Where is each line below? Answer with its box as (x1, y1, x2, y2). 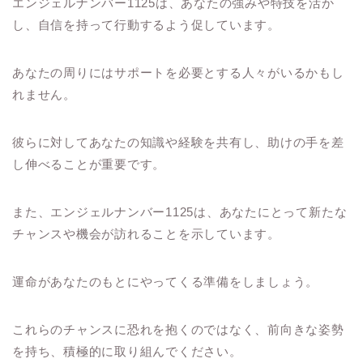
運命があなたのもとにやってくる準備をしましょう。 (12, 274, 319, 288)
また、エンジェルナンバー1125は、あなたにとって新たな (12, 204, 348, 219)
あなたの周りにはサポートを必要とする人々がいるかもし (12, 65, 344, 79)
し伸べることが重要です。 (12, 156, 166, 171)
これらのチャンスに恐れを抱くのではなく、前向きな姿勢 (12, 322, 344, 336)
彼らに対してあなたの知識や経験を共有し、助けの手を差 (12, 135, 344, 149)
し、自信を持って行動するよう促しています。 (12, 17, 280, 32)
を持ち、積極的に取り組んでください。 (12, 344, 242, 358)
